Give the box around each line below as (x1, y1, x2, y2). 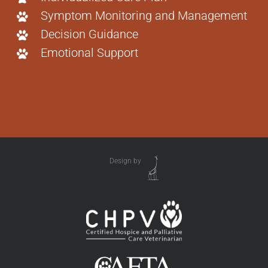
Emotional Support (40, 45, 138, 60)
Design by (109, 157, 141, 166)
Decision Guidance (40, 27, 138, 42)
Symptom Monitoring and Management (40, 8, 247, 23)
